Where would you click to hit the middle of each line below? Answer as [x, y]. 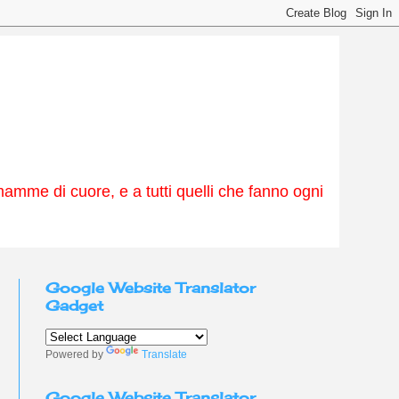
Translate [164, 354]
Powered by [76, 354]
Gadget [74, 305]
